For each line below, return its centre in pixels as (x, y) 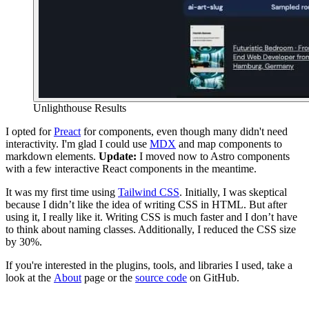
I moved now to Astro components (213, 157)
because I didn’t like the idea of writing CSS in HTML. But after (146, 205)
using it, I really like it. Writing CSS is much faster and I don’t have (151, 217)
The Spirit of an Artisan (137, 301)
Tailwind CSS (149, 192)
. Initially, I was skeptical (233, 192)
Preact (67, 132)
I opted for (30, 132)
